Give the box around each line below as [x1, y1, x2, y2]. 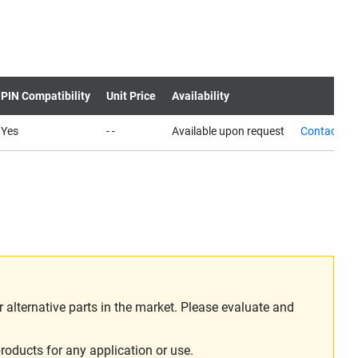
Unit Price [106, 89, 156, 102]
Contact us [300, 125, 355, 137]
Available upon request [172, 125, 284, 137]
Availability [172, 89, 229, 102]
